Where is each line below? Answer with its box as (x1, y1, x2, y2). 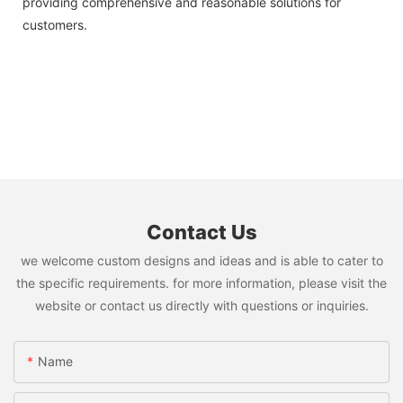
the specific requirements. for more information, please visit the (16, 274, 387, 291)
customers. (22, 16, 87, 32)
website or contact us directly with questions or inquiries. (34, 297, 369, 313)
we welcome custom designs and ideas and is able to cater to (20, 252, 383, 268)
